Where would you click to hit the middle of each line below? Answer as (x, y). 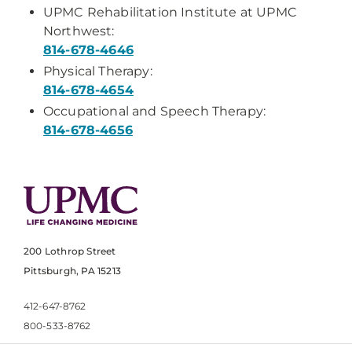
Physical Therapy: (98, 71)
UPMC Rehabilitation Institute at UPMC (170, 12)
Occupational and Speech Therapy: (155, 111)
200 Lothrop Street (70, 251)
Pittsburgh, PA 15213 (72, 271)
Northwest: (79, 31)
